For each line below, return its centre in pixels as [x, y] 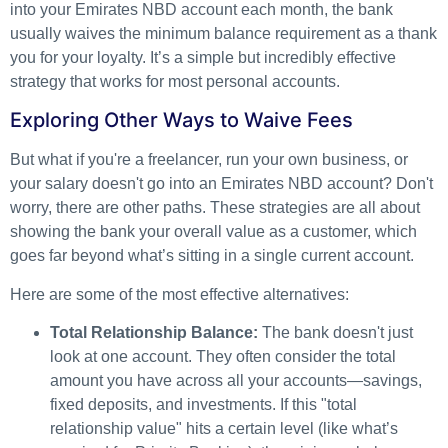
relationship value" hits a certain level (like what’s [224, 428]
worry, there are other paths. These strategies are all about [215, 208]
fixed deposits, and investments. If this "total [203, 404]
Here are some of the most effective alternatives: [179, 294]
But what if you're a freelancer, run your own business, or [209, 160]
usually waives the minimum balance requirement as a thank [223, 33]
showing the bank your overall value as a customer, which [213, 232]
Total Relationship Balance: [154, 332]
